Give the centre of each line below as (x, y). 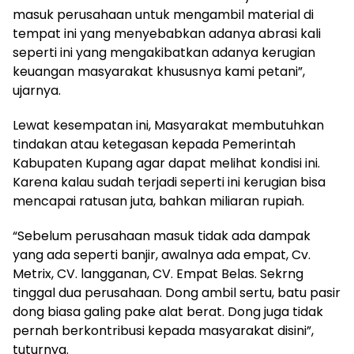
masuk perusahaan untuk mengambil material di (163, 14)
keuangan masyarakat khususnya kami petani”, (159, 71)
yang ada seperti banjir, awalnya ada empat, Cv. (162, 254)
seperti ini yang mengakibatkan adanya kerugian (164, 52)
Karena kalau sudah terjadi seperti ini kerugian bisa (169, 182)
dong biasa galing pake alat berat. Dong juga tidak (168, 311)
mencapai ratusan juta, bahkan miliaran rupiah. (158, 201)
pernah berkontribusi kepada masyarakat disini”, (163, 330)
